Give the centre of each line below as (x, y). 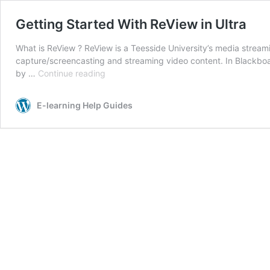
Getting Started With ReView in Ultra (131, 24)
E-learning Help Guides (85, 105)
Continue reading (72, 73)
